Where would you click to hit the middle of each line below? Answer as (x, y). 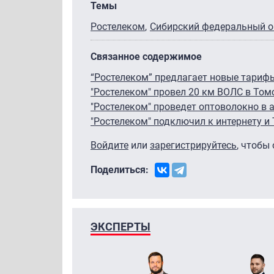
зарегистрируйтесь (193, 145)
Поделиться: (120, 169)
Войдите (109, 145)
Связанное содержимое (146, 56)
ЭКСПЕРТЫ (120, 226)
